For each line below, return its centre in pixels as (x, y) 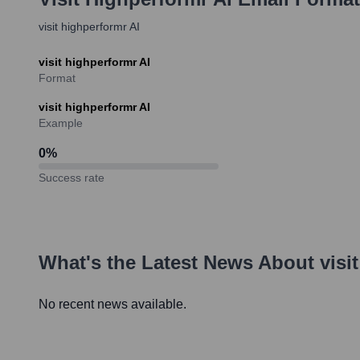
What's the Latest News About (179, 262)
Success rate (72, 177)
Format (57, 78)
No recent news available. (112, 304)
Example (61, 123)
